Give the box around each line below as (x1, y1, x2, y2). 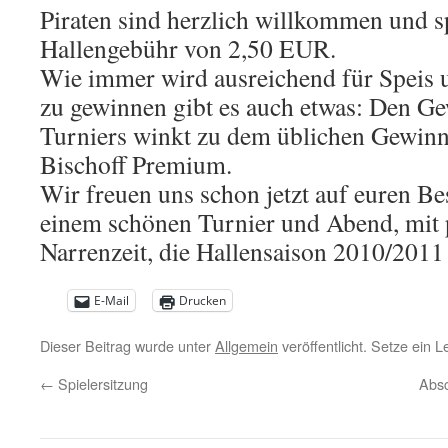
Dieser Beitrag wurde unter (40, 335, 215, 356)
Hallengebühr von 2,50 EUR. (40, 31, 336, 65)
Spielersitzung (54, 373, 148, 394)
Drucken (179, 292, 226, 309)
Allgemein (215, 335, 278, 356)
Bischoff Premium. (40, 147, 232, 181)
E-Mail (94, 292, 129, 309)
